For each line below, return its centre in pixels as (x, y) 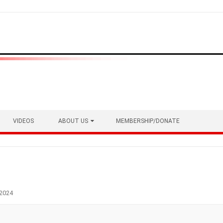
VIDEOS (23, 121)
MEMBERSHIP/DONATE (148, 121)
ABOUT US (73, 121)
